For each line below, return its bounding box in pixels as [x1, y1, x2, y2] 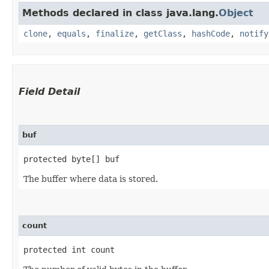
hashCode [192, 28, 230, 38]
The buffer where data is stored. [23, 174, 158, 184]
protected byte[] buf [23, 154, 119, 164]
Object [219, 7, 253, 19]
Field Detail [19, 85, 80, 97]
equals [57, 28, 86, 38]
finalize [95, 28, 134, 38]
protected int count [23, 244, 115, 255]
